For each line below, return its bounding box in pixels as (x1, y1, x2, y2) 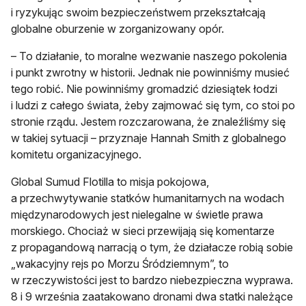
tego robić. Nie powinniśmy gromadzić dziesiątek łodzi (11, 82, 277, 96)
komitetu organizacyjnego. (11, 148, 141, 162)
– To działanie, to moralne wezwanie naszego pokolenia (11, 49, 287, 64)
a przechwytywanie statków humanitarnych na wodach (11, 191, 284, 206)
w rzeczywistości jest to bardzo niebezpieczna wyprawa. (11, 273, 293, 288)
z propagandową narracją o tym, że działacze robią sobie (11, 240, 293, 255)
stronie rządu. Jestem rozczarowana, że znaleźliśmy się (11, 115, 286, 129)
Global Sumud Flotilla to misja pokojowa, (11, 175, 209, 189)
